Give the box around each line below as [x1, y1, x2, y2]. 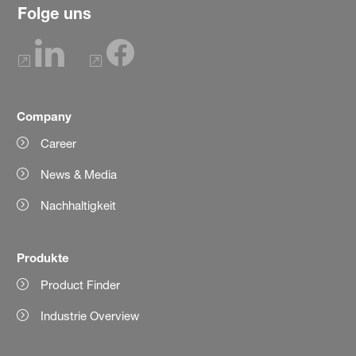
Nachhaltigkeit [41, 197, 117, 213]
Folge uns [17, 3, 91, 22]
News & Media [41, 166, 118, 182]
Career [41, 135, 77, 151]
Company [17, 108, 72, 123]
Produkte [17, 250, 70, 265]
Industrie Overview [41, 308, 140, 323]
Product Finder [41, 277, 121, 292]
